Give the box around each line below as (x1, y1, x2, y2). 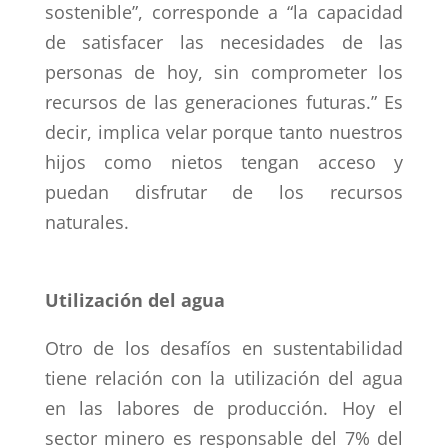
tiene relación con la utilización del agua (44, 366, 404, 390)
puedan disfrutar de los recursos (44, 180, 404, 204)
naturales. (44, 210, 129, 234)
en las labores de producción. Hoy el (44, 396, 404, 420)
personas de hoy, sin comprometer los (44, 60, 404, 84)
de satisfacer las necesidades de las (44, 30, 404, 54)
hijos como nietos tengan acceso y (44, 150, 404, 174)
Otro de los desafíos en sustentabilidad (44, 336, 404, 360)
